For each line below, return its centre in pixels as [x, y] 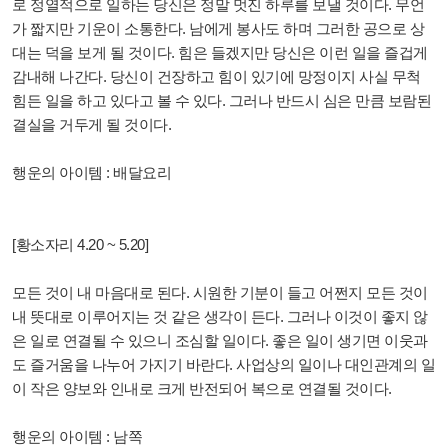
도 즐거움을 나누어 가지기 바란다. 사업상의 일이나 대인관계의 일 [223, 365]
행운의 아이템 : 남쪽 [77, 437]
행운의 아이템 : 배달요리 [91, 173]
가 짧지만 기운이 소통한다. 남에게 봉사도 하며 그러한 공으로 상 [218, 29]
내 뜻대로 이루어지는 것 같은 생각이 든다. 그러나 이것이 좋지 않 [220, 317]
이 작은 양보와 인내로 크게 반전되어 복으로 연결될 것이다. [202, 389]
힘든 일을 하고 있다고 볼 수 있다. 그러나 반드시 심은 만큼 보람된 [221, 101]
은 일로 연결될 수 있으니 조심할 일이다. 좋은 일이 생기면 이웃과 [220, 341]
